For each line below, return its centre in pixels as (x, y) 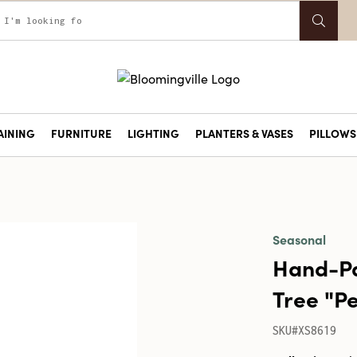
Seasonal (299, 239)
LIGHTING (153, 133)
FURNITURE (81, 133)
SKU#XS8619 (304, 330)
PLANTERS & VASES (244, 133)
